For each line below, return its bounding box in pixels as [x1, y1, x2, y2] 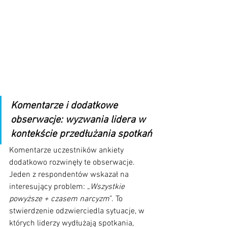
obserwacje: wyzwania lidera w [11, 113, 148, 126]
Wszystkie [90, 181, 127, 192]
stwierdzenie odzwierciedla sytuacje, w [9, 206, 146, 216]
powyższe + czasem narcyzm [9, 194, 109, 204]
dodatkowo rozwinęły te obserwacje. [9, 157, 137, 168]
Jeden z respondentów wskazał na [9, 169, 131, 180]
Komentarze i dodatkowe [11, 99, 120, 112]
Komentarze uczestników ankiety [9, 145, 126, 156]
